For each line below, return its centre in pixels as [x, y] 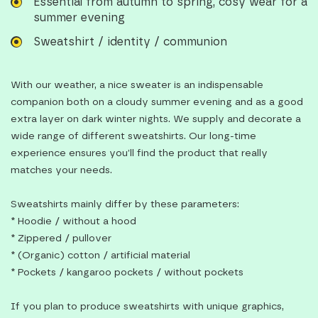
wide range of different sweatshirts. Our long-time [133, 136]
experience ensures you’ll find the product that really [139, 153]
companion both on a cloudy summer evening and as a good [157, 102]
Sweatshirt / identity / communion [130, 42]
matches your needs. [61, 170]
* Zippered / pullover [61, 238]
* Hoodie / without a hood [73, 221]
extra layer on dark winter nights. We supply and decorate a [156, 119]
